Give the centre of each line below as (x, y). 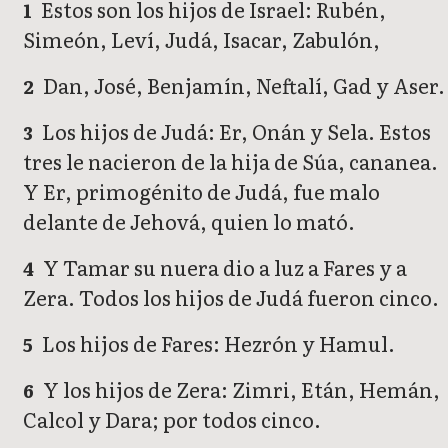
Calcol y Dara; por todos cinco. (172, 418)
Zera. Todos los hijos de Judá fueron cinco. (231, 296)
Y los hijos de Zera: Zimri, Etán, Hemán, (240, 388)
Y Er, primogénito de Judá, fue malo (201, 190)
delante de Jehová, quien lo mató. (189, 220)
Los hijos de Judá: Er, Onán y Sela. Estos (235, 130)
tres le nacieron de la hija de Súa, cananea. (230, 160)
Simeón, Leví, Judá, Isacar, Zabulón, (201, 38)
